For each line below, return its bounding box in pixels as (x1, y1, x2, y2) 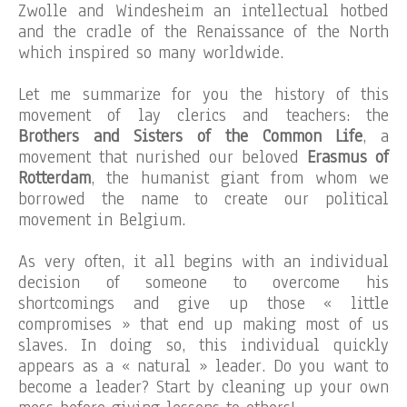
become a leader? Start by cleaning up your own (18, 375, 389, 399)
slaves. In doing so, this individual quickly (18, 333, 389, 357)
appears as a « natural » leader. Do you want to (18, 354, 389, 378)
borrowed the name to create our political (18, 187, 389, 211)
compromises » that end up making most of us (18, 313, 389, 336)
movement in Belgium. (18, 208, 185, 232)
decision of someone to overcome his (18, 271, 389, 294)
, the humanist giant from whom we (91, 166, 389, 190)
